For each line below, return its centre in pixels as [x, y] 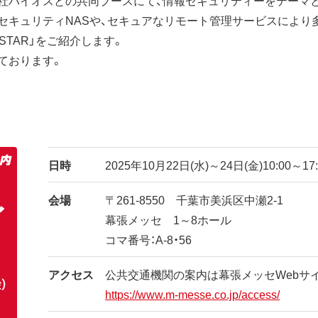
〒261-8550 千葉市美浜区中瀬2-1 [194, 200]
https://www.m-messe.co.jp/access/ [193, 294]
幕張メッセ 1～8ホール [169, 220]
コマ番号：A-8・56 [149, 240]
